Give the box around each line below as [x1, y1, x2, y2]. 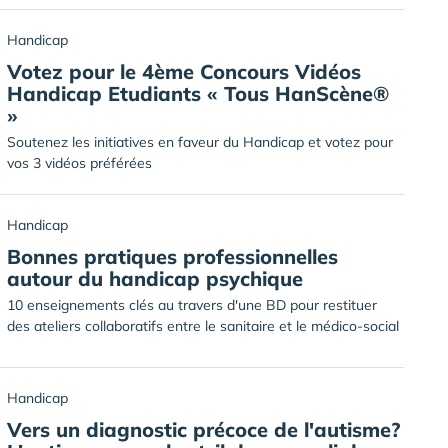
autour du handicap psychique [7, 266, 303, 291]
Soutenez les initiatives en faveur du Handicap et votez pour [7, 133, 393, 151]
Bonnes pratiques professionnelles [7, 244, 338, 269]
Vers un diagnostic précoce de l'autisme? [7, 417, 400, 442]
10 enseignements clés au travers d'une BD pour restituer [7, 296, 377, 314]
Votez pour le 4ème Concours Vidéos [7, 59, 361, 84]
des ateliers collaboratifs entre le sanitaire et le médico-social [7, 317, 399, 335]
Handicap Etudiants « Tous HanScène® [7, 81, 389, 106]
